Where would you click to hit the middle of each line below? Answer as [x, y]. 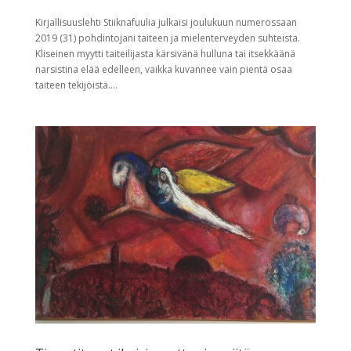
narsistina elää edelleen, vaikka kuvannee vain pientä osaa [163, 69]
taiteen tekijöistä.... [76, 85]
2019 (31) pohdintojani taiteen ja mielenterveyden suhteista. [167, 38]
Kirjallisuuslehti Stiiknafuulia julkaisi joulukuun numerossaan [166, 22]
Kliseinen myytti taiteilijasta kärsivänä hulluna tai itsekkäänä [165, 53]
